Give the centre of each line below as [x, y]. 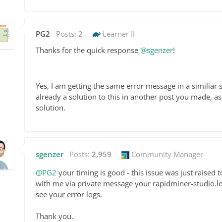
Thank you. [55, 216]
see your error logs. [69, 194]
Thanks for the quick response [88, 50]
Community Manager [166, 154]
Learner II [118, 33]
